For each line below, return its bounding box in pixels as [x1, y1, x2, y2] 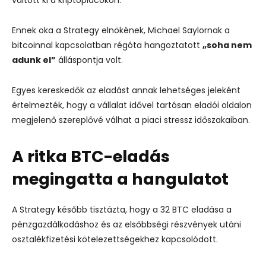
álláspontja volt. [56, 53, 123, 66]
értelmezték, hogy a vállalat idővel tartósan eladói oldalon [12, 99, 252, 111]
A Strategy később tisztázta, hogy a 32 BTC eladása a [12, 203, 232, 216]
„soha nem [202, 39, 252, 51]
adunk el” [12, 53, 56, 66]
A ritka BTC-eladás [12, 145, 170, 167]
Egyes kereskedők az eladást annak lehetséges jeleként [12, 84, 240, 96]
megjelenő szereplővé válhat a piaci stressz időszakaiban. [12, 113, 250, 126]
